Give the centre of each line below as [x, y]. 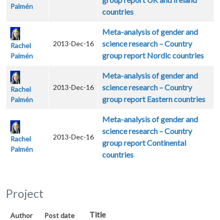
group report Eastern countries [154, 99]
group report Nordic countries [153, 55]
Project [25, 193]
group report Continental [144, 143]
